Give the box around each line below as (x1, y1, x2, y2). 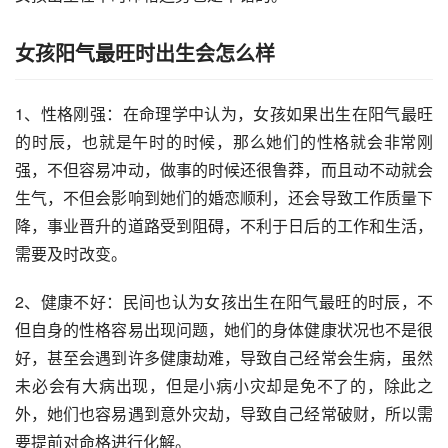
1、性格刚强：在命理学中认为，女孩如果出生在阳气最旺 (15, 102, 433, 125)
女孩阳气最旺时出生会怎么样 (15, 38, 275, 67)
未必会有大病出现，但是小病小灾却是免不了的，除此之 (15, 374, 433, 397)
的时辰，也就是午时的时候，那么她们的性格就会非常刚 (15, 130, 433, 153)
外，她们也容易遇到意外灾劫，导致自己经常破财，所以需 (15, 402, 433, 425)
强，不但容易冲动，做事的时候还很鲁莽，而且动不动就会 (15, 158, 433, 181)
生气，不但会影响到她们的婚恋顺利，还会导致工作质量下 (15, 186, 433, 209)
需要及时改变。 (15, 242, 127, 265)
